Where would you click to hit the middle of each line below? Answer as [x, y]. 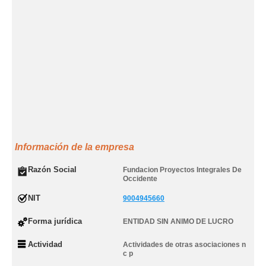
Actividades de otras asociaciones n [184, 245]
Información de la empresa [75, 147]
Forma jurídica [55, 221]
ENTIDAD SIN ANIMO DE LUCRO [178, 221]
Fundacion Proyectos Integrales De [182, 170]
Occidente [140, 179]
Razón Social [52, 170]
